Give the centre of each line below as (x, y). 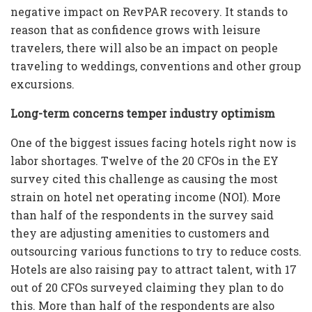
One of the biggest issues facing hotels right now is (153, 143)
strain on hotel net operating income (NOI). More (146, 197)
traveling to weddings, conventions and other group (156, 66)
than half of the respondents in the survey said (142, 215)
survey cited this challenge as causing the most (144, 179)
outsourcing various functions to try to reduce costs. (156, 251)
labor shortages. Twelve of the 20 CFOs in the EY (145, 161)
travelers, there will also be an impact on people (144, 48)
